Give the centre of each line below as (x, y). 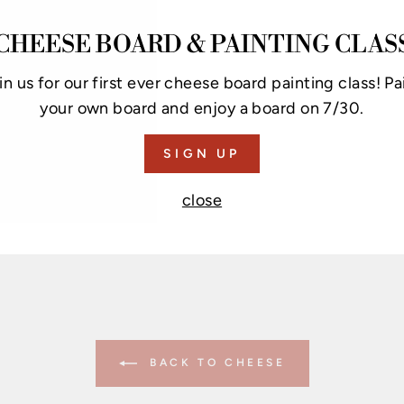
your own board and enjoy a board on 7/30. (202, 108)
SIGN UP (202, 154)
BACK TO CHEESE (215, 363)
